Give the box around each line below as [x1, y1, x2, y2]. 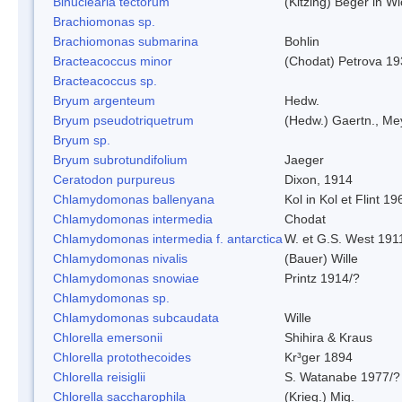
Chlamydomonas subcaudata [53, 310, 219, 325]
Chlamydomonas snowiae [53, 270, 199, 285]
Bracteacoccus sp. [53, 73, 157, 88]
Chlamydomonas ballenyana [53, 191, 214, 206]
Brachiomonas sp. [53, 13, 155, 29]
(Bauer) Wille [284, 250, 358, 266]
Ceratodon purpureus [53, 171, 175, 187]
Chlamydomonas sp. [53, 290, 170, 305]
